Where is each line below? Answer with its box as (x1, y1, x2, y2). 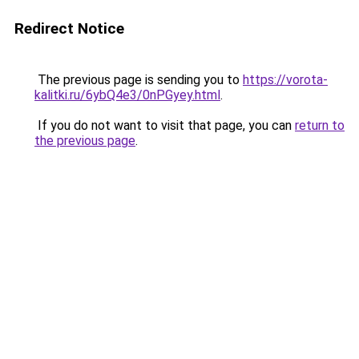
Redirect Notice (14, 19, 124, 38)
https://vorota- (243, 72, 328, 87)
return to (295, 118, 345, 133)
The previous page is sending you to (34, 72, 243, 87)
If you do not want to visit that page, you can (34, 118, 295, 133)
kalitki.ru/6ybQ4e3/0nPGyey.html (34, 87, 220, 103)
